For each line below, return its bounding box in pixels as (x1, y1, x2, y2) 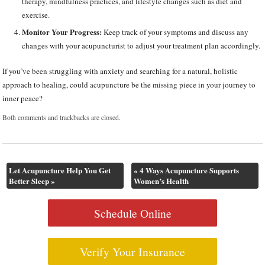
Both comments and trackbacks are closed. (2, 112, 121, 122)
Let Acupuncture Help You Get (8, 164, 111, 176)
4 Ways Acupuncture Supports (138, 164, 240, 176)
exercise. (21, 9, 50, 20)
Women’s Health (134, 175, 189, 187)
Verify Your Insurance (80, 243, 185, 259)
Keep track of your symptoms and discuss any (101, 27, 248, 37)
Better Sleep (8, 175, 51, 187)
